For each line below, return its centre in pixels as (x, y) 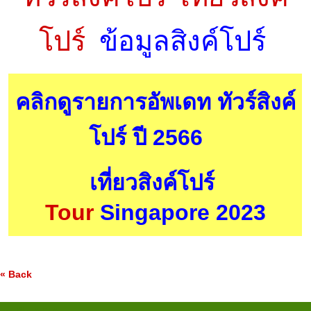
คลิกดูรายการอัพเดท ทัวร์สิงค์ (155, 102)
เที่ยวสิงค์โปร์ (152, 183)
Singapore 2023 (183, 213)
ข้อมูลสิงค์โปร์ (179, 42)
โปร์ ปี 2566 (155, 138)
